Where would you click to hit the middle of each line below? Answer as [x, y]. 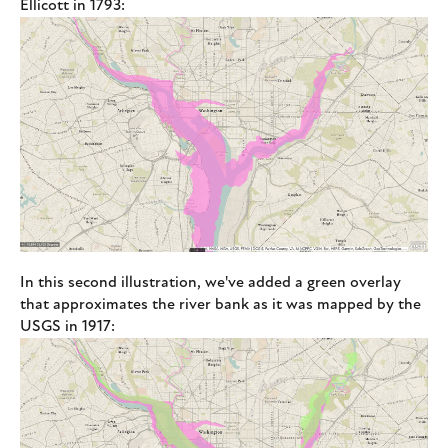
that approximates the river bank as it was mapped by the [220, 305]
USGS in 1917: [67, 327]
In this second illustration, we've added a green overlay [210, 283]
